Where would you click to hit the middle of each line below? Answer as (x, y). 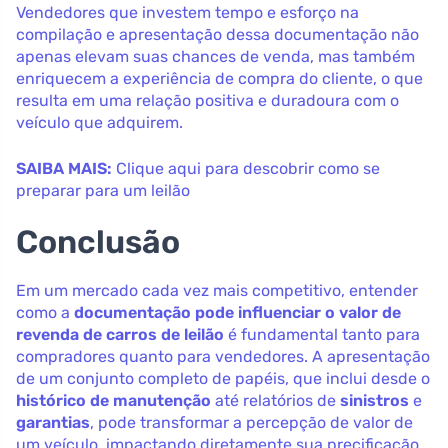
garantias (53, 422)
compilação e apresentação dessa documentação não (217, 34)
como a (45, 312)
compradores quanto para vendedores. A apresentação (223, 356)
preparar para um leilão (103, 190)
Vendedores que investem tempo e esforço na (187, 12)
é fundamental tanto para (322, 334)
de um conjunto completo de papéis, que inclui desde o (223, 378)
